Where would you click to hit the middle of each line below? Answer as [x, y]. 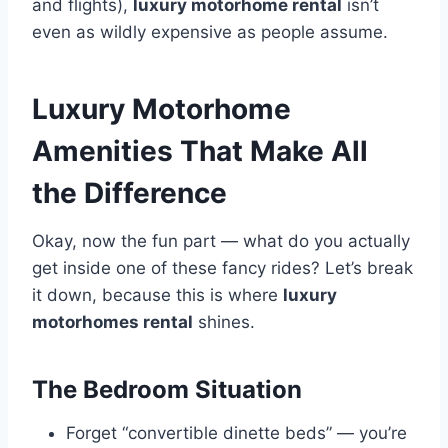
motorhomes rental [112, 322]
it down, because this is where [157, 295]
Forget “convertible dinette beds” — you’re [236, 433]
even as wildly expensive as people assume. [210, 32]
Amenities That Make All [200, 151]
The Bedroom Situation [167, 390]
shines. [224, 322]
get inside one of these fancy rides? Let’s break [222, 268]
